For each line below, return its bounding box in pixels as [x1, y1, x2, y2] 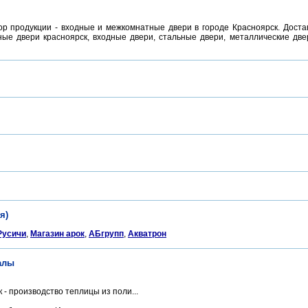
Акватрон [128, 229, 166, 239]
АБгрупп [89, 229, 124, 239]
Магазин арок [30, 229, 85, 239]
